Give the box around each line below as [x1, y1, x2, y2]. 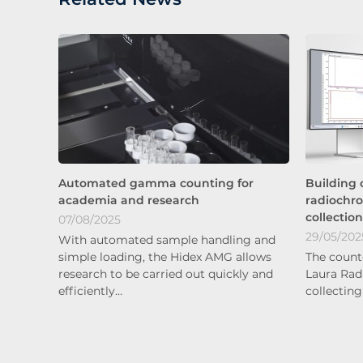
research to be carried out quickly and [58, 266, 273, 281]
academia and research [58, 192, 199, 207]
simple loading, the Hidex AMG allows [58, 249, 271, 264]
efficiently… [58, 283, 122, 298]
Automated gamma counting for [58, 175, 254, 190]
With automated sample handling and [58, 232, 275, 247]
